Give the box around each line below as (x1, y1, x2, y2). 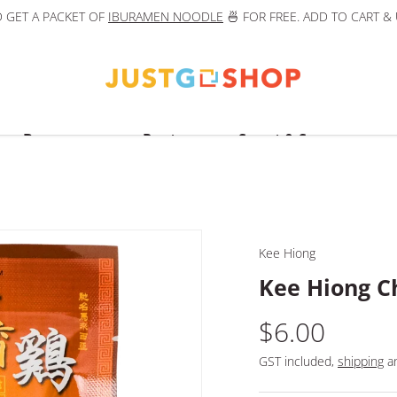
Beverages (23, 129, 95, 149)
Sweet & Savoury (238, 129, 356, 149)
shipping (338, 353, 384, 370)
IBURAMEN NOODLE (108, 8, 223, 25)
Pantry (143, 129, 191, 149)
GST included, (259, 353, 338, 370)
